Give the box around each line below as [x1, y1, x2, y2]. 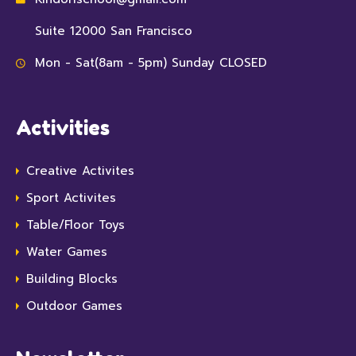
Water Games [26, 242, 107, 261]
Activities [16, 115, 110, 140]
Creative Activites [26, 161, 134, 180]
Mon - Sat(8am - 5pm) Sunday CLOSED [35, 53, 267, 72]
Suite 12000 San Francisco [35, 21, 192, 40]
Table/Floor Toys [26, 215, 125, 234]
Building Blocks [26, 269, 118, 288]
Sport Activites [26, 188, 116, 207]
